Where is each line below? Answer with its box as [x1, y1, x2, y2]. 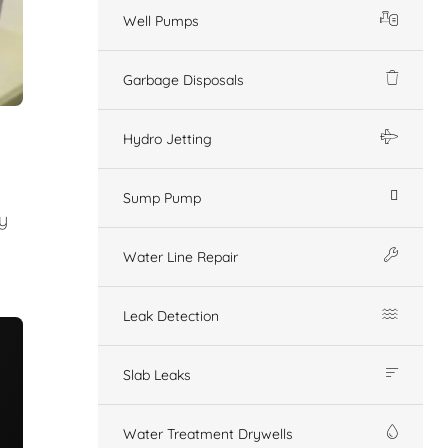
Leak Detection [123, 307, 219, 325]
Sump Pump [123, 189, 201, 207]
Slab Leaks [123, 366, 191, 384]
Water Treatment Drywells [123, 425, 293, 443]
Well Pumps [123, 12, 199, 30]
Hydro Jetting [123, 130, 212, 148]
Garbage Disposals [123, 71, 244, 89]
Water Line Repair [123, 248, 238, 266]
